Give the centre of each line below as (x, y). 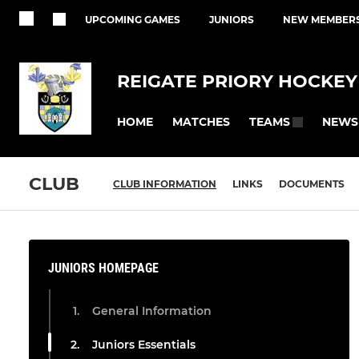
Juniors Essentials (144, 345)
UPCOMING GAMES (133, 20)
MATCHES (201, 121)
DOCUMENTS (312, 184)
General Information (152, 311)
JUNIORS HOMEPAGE (103, 268)
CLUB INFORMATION (165, 184)
